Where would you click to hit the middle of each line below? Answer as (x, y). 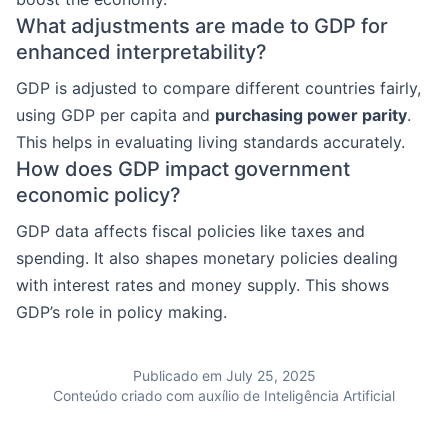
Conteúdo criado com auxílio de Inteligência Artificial (224, 395)
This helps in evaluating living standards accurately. (210, 142)
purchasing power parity (311, 115)
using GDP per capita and (115, 115)
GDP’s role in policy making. (121, 312)
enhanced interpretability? (141, 52)
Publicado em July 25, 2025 (224, 375)
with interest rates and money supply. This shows (202, 285)
